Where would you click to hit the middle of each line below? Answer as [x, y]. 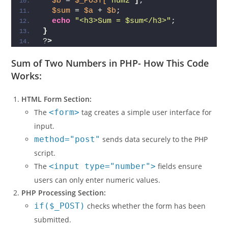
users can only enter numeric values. [97, 197]
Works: [27, 93]
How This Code [176, 80]
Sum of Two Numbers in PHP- [78, 80]
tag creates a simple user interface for [146, 129]
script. [45, 170]
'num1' [121, 8]
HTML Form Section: [57, 116]
